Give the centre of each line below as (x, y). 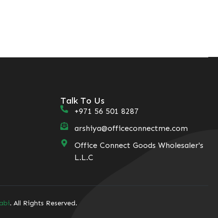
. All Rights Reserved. (44, 203)
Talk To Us (82, 101)
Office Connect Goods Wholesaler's (139, 145)
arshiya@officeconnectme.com (131, 128)
